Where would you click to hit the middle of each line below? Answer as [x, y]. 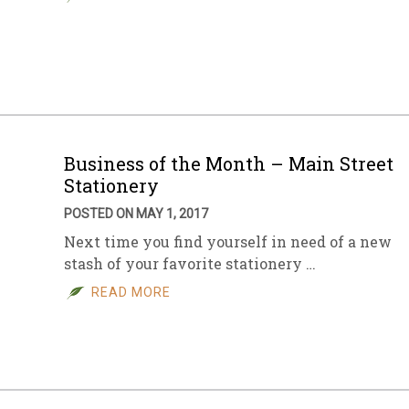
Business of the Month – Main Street [229, 163]
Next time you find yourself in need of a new [228, 241]
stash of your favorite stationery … [190, 263]
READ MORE [131, 292]
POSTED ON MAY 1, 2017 [136, 214]
